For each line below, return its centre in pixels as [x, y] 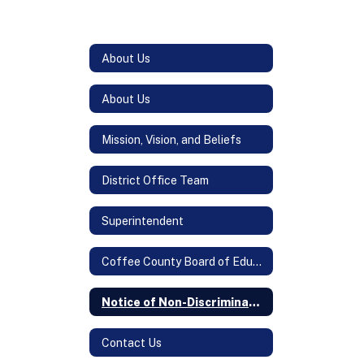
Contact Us [132, 342]
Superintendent [143, 221]
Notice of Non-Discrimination [254, 302]
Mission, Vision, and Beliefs [171, 139]
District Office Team [155, 180]
